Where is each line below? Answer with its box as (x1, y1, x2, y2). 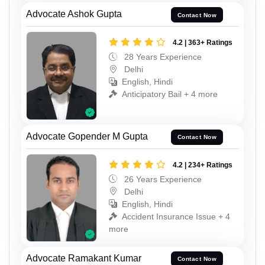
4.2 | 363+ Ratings (173, 38, 232, 47)
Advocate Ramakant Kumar (26, 253, 141, 263)
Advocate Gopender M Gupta (26, 131, 148, 141)
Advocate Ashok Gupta (26, 9, 122, 20)
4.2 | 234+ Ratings (173, 160, 232, 169)
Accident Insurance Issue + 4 (122, 211, 230, 221)
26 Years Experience (122, 174, 202, 184)
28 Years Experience (122, 52, 202, 62)
